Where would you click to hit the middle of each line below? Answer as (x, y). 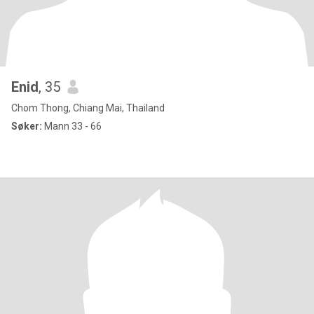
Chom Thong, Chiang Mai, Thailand (88, 108)
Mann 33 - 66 (72, 126)
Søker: (27, 126)
